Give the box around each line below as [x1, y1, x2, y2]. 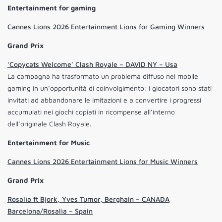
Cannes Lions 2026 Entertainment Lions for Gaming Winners [7, 22, 205, 31]
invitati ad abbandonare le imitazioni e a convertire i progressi [7, 96, 201, 105]
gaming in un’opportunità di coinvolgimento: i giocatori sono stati [7, 84, 212, 93]
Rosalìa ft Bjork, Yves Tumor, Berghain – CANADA [7, 195, 169, 204]
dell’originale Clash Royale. [7, 119, 92, 128]
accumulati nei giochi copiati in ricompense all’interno [7, 108, 175, 116]
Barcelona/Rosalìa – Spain [7, 207, 93, 216]
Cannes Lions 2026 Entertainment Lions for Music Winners [7, 157, 198, 166]
